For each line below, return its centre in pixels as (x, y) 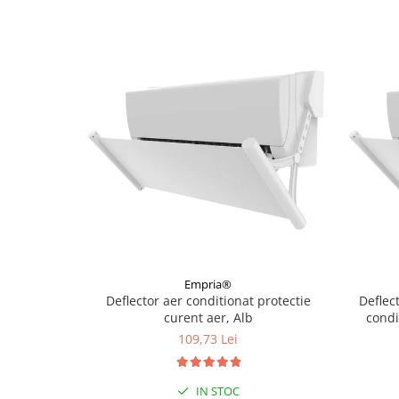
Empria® (208, 285)
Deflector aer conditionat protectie (208, 301)
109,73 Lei (208, 339)
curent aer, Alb (208, 318)
